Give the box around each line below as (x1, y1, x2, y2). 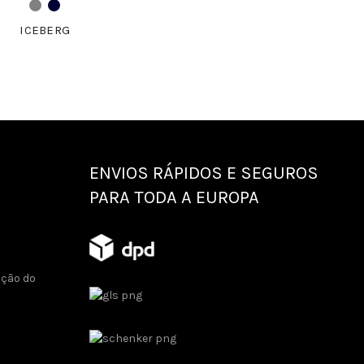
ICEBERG (19, 23, 71, 38)
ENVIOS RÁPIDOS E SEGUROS (89, 162, 319, 184)
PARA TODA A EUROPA (89, 187, 260, 209)
